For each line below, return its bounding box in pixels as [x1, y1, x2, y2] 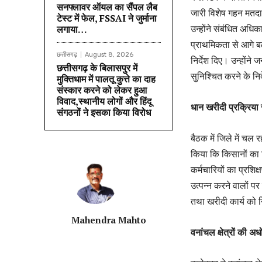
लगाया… [57, 22, 87, 36]
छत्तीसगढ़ [57, 50, 77, 58]
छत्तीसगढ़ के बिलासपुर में [57, 61, 137, 74]
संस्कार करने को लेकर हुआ [57, 83, 147, 96]
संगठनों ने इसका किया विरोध [57, 105, 151, 119]
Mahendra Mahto [71, 213, 146, 226]
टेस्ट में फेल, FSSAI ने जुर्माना [57, 11, 157, 25]
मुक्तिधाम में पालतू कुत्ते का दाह [57, 72, 156, 85]
